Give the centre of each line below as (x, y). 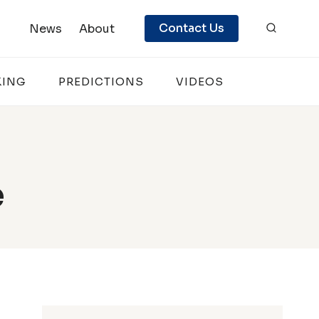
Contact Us (192, 28)
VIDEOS (200, 81)
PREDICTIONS (101, 81)
